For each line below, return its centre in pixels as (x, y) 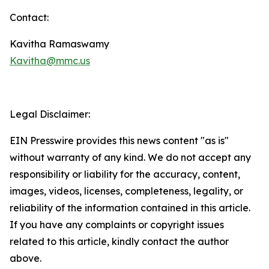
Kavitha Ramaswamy (59, 44)
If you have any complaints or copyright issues (117, 225)
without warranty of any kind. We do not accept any (130, 157)
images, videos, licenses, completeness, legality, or (126, 191)
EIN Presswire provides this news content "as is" (119, 141)
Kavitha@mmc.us (50, 61)
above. (26, 258)
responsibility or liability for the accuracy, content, (125, 174)
